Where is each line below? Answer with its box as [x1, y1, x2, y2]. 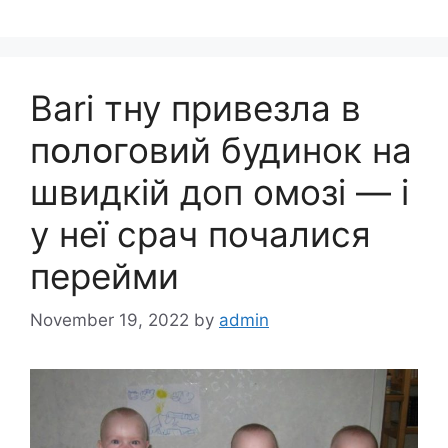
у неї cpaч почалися [30, 212, 371, 255]
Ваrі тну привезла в [30, 86, 361, 129]
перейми [30, 254, 179, 297]
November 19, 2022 [30, 310, 189, 331]
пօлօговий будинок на [30, 128, 412, 171]
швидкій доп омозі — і [30, 170, 409, 213]
